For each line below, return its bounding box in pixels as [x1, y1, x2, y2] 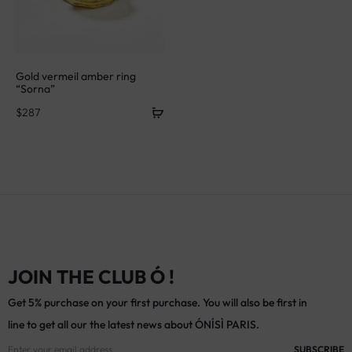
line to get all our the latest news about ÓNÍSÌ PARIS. [8, 317, 259, 332]
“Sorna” [16, 82, 55, 97]
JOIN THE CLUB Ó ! [8, 265, 174, 289]
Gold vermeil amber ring [16, 69, 136, 84]
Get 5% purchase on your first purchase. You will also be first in [8, 295, 307, 310]
